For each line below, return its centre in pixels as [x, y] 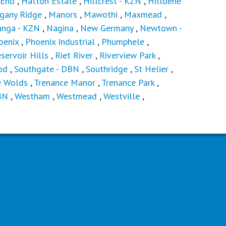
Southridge [108, 69]
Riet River [74, 55]
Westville [123, 96]
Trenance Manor [65, 83]
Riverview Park [127, 55]
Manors [63, 15]
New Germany [108, 28]
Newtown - [161, 28]
